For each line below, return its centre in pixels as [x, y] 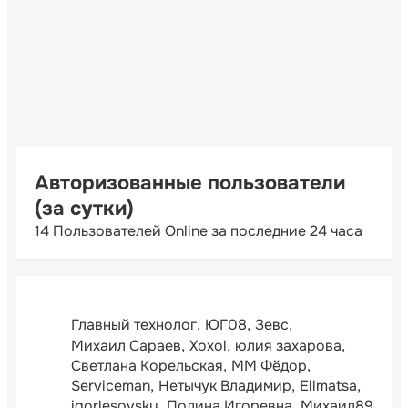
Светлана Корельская [147, 365]
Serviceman [111, 386]
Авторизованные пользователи [190, 183]
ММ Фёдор [269, 365]
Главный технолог [134, 325]
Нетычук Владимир [225, 386]
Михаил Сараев [126, 345]
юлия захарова [288, 345]
